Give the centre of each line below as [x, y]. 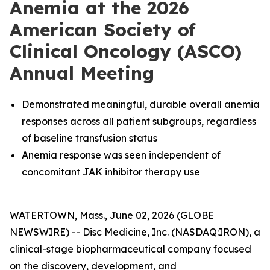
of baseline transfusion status [91, 138]
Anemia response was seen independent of [121, 155]
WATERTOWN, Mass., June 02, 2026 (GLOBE [112, 215]
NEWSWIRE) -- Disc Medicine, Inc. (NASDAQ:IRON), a [135, 232]
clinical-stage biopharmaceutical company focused [130, 249]
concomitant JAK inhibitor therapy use [111, 172]
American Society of [103, 30]
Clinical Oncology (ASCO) [126, 51]
